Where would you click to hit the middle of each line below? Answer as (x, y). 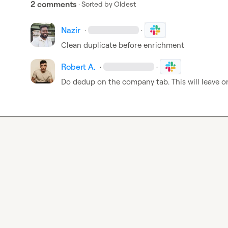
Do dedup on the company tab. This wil (129, 82)
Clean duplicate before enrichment (124, 45)
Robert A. (78, 67)
